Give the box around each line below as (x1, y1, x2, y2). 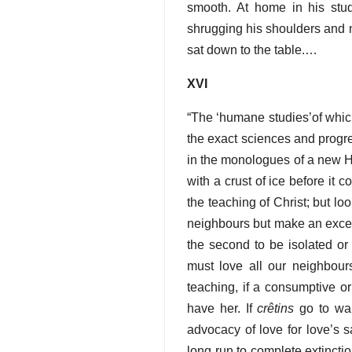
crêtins (257, 302, 295, 316)
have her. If (187, 302, 258, 316)
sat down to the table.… (187, 43, 317, 57)
